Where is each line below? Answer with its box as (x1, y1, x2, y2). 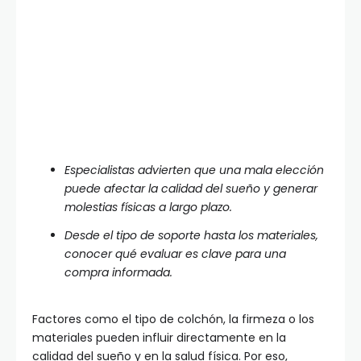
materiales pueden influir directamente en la (32, 330, 286, 346)
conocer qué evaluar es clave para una (64, 246, 286, 263)
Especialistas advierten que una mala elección (64, 162, 324, 179)
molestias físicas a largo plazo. (64, 199, 232, 216)
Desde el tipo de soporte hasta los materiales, (64, 227, 318, 244)
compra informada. (64, 264, 172, 281)
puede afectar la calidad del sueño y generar (64, 180, 317, 197)
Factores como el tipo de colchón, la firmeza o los (32, 311, 314, 328)
